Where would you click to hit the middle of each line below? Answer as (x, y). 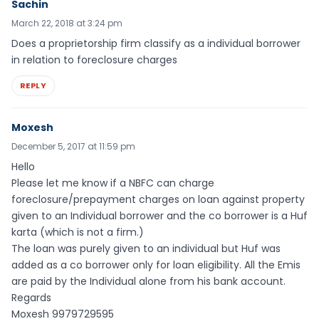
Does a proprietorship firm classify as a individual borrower (156, 44)
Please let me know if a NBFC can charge (113, 183)
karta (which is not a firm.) (78, 232)
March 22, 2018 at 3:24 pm (67, 23)
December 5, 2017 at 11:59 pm (73, 146)
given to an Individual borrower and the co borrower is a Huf (159, 215)
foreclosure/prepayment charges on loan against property (158, 199)
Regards (31, 297)
